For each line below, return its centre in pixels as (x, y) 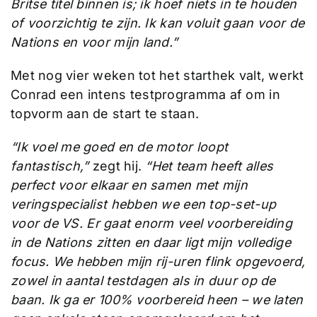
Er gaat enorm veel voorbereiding (189, 223)
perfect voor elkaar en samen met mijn (129, 185)
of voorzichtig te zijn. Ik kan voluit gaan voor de (157, 23)
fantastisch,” (50, 166)
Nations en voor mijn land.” (94, 42)
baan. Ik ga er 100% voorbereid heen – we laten (157, 299)
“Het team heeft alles (209, 166)
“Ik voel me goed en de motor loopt (119, 146)
